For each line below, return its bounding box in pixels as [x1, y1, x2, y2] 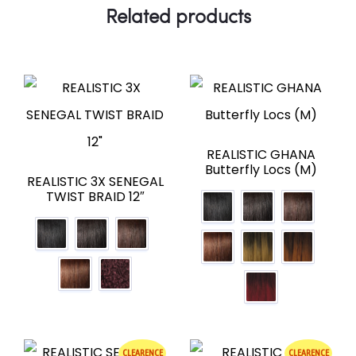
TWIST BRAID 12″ [45, 187, 145, 206]
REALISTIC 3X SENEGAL [26, 172, 164, 191]
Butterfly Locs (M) [205, 160, 317, 179]
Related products [105, 2, 251, 29]
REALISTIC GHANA [207, 145, 315, 164]
